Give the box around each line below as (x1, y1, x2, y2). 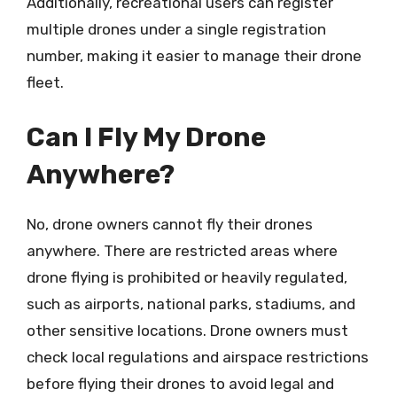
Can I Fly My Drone (27, 121, 266, 153)
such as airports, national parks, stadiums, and (27, 294, 355, 313)
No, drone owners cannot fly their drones (27, 214, 313, 233)
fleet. (27, 74, 64, 91)
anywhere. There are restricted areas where (27, 241, 338, 260)
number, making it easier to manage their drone (27, 47, 362, 65)
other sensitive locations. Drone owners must (27, 321, 348, 339)
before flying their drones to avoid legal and (27, 374, 334, 393)
